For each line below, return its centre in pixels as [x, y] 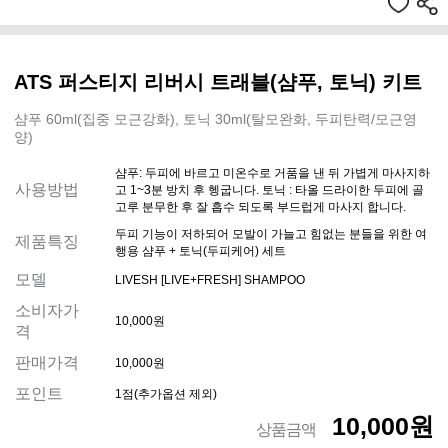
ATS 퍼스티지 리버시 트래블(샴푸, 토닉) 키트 [218, 82]
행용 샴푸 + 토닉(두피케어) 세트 [200, 251]
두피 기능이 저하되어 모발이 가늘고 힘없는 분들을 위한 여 [271, 234]
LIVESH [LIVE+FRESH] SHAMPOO [210, 280]
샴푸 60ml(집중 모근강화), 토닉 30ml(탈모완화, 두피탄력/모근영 [215, 119]
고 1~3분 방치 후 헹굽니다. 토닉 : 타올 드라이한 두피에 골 [269, 190]
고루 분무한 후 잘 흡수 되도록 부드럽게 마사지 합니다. [260, 207]
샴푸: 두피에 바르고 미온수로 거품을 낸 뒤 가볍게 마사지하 [272, 173]
